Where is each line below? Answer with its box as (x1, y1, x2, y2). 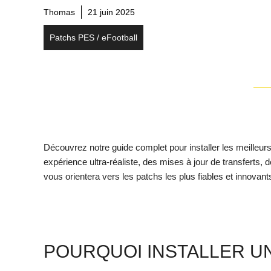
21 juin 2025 (88, 7, 135, 17)
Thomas (44, 7, 75, 17)
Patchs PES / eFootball (50, 32, 137, 42)
